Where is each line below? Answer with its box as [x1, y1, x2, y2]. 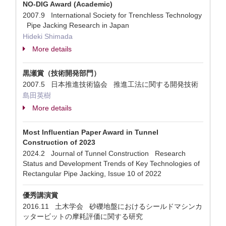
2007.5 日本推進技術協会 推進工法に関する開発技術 [23, 80, 198, 88]
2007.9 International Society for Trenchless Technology [23, 11, 202, 19]
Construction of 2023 [23, 138, 95, 146]
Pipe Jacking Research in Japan [23, 21, 129, 29]
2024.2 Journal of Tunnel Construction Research [23, 149, 186, 157]
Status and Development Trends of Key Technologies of [23, 159, 200, 167]
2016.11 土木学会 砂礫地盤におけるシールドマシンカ [23, 202, 202, 210]
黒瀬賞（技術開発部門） [23, 69, 100, 77]
